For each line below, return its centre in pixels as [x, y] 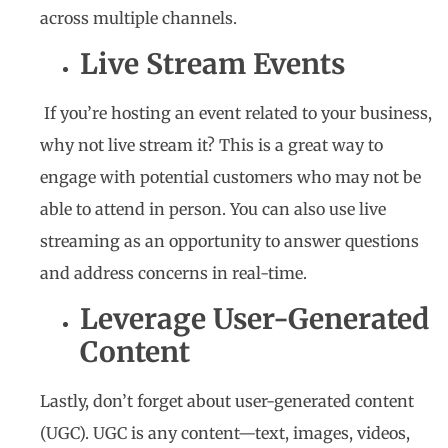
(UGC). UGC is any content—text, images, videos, [225, 433]
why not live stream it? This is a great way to [211, 145]
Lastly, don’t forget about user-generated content [227, 401]
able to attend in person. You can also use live [213, 209]
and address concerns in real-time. [175, 273]
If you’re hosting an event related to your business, [236, 113]
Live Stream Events [216, 64]
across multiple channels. [140, 17]
